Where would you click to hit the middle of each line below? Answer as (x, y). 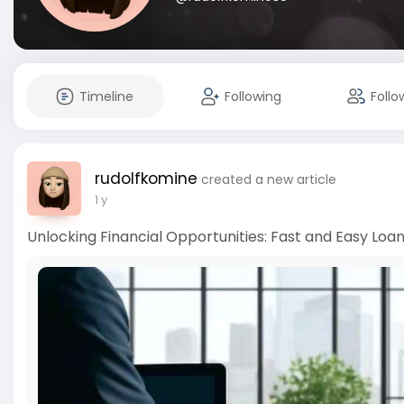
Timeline (106, 96)
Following (252, 96)
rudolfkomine (146, 179)
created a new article (269, 179)
